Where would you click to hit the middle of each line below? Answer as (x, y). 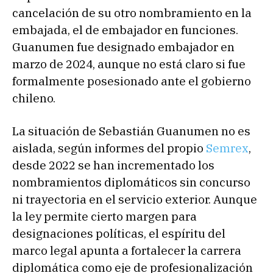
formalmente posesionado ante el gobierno (132, 81)
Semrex (227, 148)
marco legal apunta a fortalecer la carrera (127, 250)
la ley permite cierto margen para (105, 216)
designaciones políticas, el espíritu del (119, 233)
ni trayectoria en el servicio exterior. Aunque (135, 199)
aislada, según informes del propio (109, 148)
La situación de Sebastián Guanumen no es (131, 131)
